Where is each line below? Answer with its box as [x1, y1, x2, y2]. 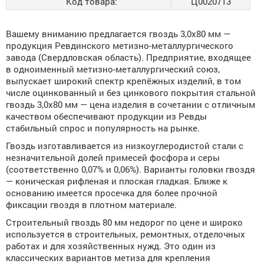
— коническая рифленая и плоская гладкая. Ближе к [6, 175, 227, 187]
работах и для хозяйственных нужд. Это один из [6, 240, 216, 252]
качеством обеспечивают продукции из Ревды [6, 110, 207, 122]
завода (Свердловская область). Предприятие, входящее [6, 51, 251, 63]
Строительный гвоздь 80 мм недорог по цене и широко [6, 216, 243, 228]
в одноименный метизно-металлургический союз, [6, 63, 220, 75]
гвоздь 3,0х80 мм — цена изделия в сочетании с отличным [6, 98, 255, 110]
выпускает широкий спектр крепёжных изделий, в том [6, 75, 241, 87]
